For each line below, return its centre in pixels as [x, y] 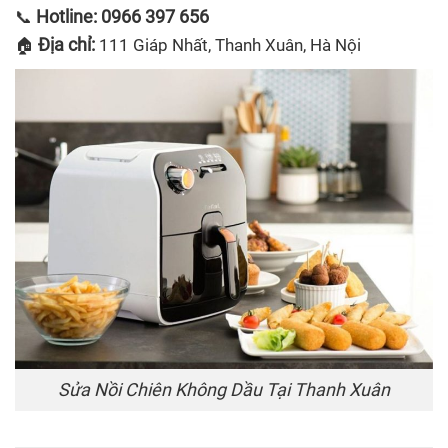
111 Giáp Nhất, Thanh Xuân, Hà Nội [228, 45]
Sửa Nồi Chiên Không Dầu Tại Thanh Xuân [224, 390]
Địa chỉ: [66, 44]
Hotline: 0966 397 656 [122, 16]
